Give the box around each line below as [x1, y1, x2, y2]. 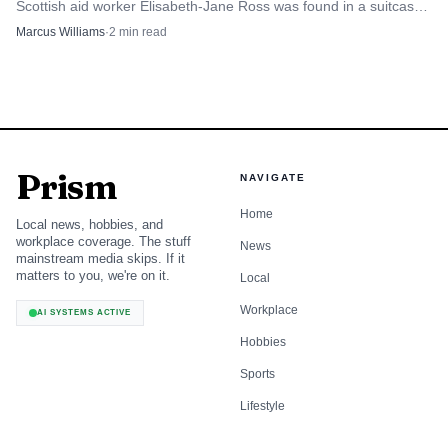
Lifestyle [240, 398, 285, 413]
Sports [240, 366, 275, 381]
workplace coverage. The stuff [16, 233, 191, 249]
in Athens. [16, 17, 79, 34]
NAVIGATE [240, 171, 306, 183]
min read [116, 24, 167, 39]
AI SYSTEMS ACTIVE [37, 307, 132, 317]
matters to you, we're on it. [16, 267, 170, 283]
